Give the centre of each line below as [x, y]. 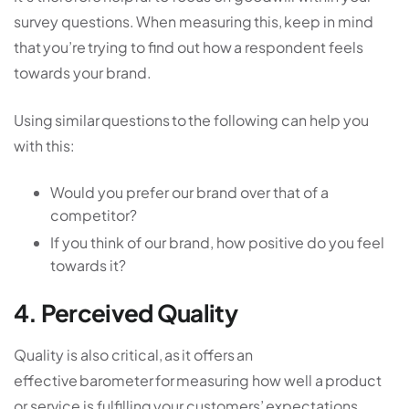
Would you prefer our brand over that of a [189, 192]
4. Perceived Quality [126, 312]
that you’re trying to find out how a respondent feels [189, 47]
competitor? [94, 215]
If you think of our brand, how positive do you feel [217, 242]
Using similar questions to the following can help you [191, 120]
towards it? [88, 265]
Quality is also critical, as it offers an [133, 355]
